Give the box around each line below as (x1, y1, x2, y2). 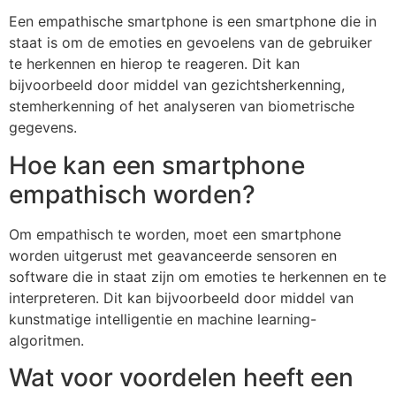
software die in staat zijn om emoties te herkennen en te (9, 267, 386, 286)
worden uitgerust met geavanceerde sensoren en (9, 246, 337, 264)
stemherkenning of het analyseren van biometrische (9, 97, 354, 116)
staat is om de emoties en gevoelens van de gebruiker (9, 34, 372, 52)
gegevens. (9, 118, 77, 137)
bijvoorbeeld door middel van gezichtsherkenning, (9, 76, 345, 95)
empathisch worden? (9, 179, 255, 209)
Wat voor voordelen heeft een (9, 362, 354, 392)
